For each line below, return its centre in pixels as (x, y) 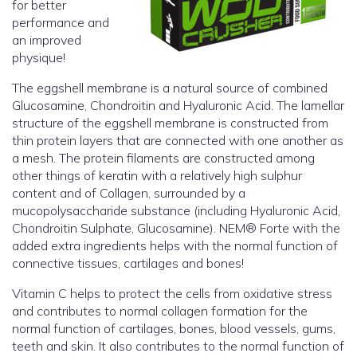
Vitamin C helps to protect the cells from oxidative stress (172, 294)
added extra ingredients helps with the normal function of (175, 246)
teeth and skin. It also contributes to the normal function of (178, 346)
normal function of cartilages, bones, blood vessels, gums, (174, 329)
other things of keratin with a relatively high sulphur (157, 176)
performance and (61, 23)
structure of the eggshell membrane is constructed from (170, 123)
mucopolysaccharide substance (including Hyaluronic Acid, (176, 211)
